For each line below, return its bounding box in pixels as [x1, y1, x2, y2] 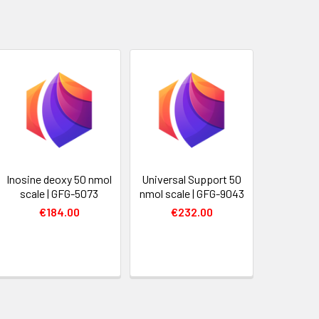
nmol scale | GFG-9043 [139, 187, 244, 200]
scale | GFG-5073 [20, 187, 99, 200]
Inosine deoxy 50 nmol [6, 172, 113, 186]
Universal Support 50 [142, 172, 242, 186]
